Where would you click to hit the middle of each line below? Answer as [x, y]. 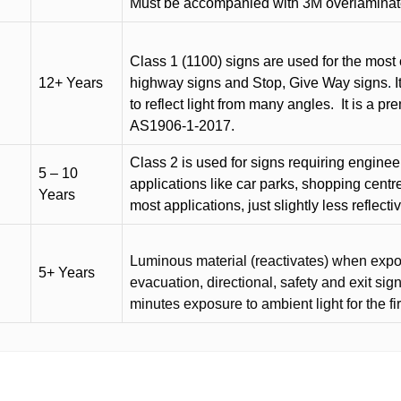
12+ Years [71, 83]
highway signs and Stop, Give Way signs [259, 83]
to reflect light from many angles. [232, 104]
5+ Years [67, 273]
